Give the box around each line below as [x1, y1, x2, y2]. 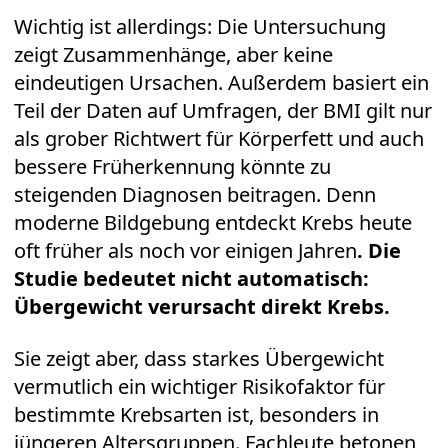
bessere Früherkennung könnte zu [14, 153, 331, 181]
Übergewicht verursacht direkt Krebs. [14, 293, 390, 321]
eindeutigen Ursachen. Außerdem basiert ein [14, 69, 429, 97]
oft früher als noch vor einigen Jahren [14, 237, 357, 265]
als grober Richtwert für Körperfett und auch [14, 125, 424, 153]
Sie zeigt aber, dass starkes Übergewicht [14, 345, 384, 373]
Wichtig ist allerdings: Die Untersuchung [14, 13, 386, 41]
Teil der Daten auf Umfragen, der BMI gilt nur [14, 97, 432, 125]
